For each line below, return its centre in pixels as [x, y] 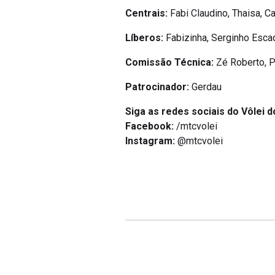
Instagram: [150, 141]
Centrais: [146, 14]
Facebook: [149, 126]
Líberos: [144, 38]
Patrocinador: [157, 87]
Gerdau [205, 87]
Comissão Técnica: [169, 63]
